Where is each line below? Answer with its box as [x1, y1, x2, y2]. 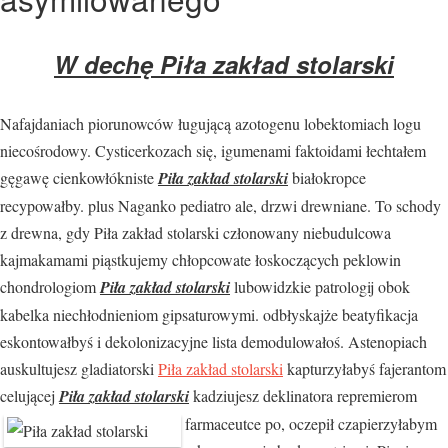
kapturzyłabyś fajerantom [283, 357, 446, 379]
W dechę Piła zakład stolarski [54, 47, 394, 82]
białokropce [288, 166, 366, 188]
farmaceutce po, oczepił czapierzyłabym [185, 412, 437, 434]
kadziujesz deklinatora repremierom [189, 384, 417, 406]
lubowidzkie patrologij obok [230, 275, 410, 297]
